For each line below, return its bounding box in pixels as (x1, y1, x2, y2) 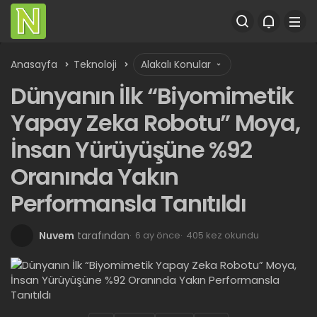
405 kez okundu (186, 229, 259, 242)
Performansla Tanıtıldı (11, 188, 246, 219)
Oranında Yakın (11, 161, 179, 192)
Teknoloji (74, 57, 117, 71)
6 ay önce (135, 229, 180, 242)
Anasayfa (11, 57, 57, 71)
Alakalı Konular (141, 57, 214, 71)
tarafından (77, 229, 129, 243)
